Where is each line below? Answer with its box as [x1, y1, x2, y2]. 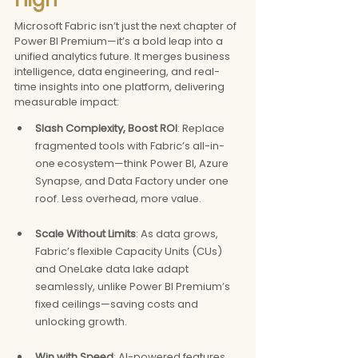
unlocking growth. [35, 313, 127, 329]
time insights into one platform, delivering [14, 78, 227, 94]
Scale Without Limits [35, 225, 136, 241]
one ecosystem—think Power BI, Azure [35, 155, 231, 171]
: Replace [177, 120, 227, 136]
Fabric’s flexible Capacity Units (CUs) [35, 243, 225, 259]
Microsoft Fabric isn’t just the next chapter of [14, 18, 239, 34]
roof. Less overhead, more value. [35, 190, 201, 206]
